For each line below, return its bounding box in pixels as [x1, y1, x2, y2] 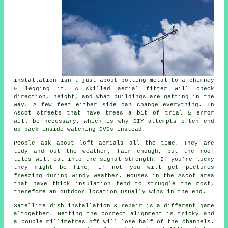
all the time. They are [124, 139, 214, 146]
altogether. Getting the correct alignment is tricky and [14, 210, 214, 217]
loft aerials [79, 139, 124, 146]
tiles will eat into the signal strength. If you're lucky [14, 156, 214, 162]
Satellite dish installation [14, 202, 110, 209]
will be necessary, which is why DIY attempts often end [14, 118, 214, 124]
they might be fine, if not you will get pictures [14, 164, 214, 170]
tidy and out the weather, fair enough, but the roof [14, 148, 214, 154]
